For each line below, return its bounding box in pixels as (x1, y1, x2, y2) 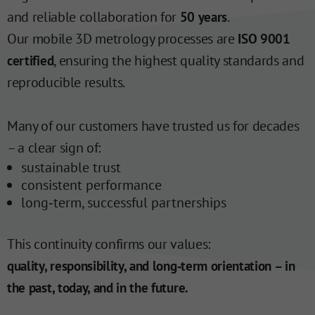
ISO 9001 (238, 30, 290, 48)
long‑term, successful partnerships (21, 193, 227, 212)
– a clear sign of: (7, 139, 101, 157)
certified (7, 52, 54, 70)
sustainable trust (21, 158, 122, 177)
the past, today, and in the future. (7, 279, 188, 297)
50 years (179, 8, 227, 26)
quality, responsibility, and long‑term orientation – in (7, 257, 295, 275)
